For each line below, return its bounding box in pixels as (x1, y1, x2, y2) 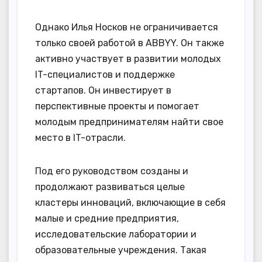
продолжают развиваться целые (35, 181, 185, 193)
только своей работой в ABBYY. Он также (35, 37, 224, 49)
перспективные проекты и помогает (35, 101, 199, 112)
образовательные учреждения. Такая (35, 244, 206, 256)
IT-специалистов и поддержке (35, 69, 175, 81)
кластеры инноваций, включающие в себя (35, 197, 226, 209)
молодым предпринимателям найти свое (35, 116, 223, 128)
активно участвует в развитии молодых (35, 53, 221, 65)
